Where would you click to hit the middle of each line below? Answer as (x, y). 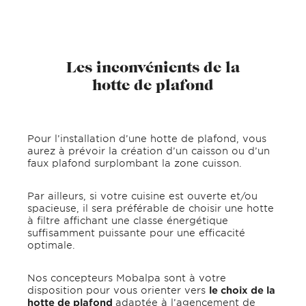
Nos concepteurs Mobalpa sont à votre (127, 277)
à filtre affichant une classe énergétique (128, 220)
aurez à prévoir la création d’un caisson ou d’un (149, 150)
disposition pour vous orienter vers (118, 290)
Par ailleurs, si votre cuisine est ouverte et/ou (142, 195)
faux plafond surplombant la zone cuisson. (135, 163)
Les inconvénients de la (153, 67)
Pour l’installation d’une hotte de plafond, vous (147, 138)
